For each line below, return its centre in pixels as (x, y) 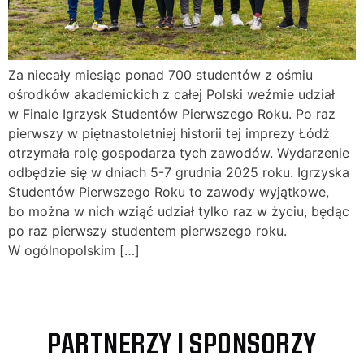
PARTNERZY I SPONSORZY (182, 342)
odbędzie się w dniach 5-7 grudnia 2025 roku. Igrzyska (179, 172)
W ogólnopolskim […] (74, 250)
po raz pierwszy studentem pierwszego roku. (147, 230)
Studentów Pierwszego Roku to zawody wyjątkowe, (169, 191)
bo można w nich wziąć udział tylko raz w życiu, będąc (179, 211)
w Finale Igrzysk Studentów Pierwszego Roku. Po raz (172, 113)
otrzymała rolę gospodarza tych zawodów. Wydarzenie (179, 152)
